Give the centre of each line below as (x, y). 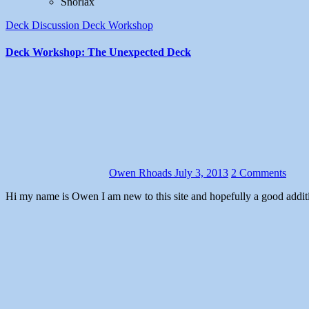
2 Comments (259, 173)
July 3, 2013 (201, 173)
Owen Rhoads (142, 173)
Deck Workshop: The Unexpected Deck (98, 52)
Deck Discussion (44, 25)
